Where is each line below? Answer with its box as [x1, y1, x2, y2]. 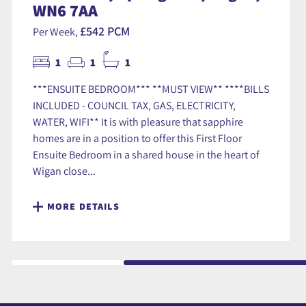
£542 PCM [80, 23, 130, 40]
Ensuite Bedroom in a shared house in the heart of [33, 148, 260, 162]
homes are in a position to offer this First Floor [33, 131, 242, 145]
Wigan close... [33, 164, 96, 178]
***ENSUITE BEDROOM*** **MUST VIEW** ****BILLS [33, 82, 269, 96]
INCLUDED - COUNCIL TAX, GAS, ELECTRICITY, [33, 98, 236, 113]
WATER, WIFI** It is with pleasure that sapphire [33, 115, 243, 129]
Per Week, [33, 25, 80, 39]
